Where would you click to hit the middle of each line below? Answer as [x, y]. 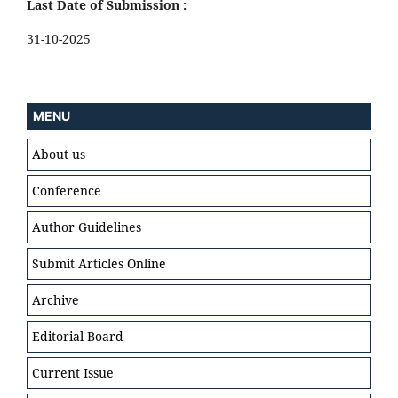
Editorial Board [78, 337]
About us [59, 155]
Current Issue [73, 373]
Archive [56, 300]
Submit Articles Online [99, 264]
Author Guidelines [87, 227]
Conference [67, 191]
